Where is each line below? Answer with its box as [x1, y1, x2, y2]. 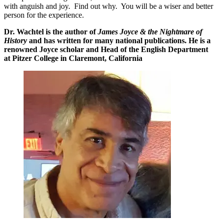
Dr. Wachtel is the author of [4, 27, 98, 36]
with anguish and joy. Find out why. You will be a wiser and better [4, 2, 213, 10]
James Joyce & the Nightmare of [98, 27, 202, 36]
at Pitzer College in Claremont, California [4, 54, 142, 62]
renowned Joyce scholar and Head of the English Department [4, 45, 208, 54]
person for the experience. [4, 11, 84, 19]
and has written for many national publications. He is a [27, 36, 211, 45]
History [4, 36, 27, 45]
